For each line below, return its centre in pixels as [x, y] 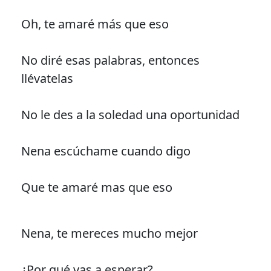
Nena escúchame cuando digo [106, 151]
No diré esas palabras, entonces [110, 60]
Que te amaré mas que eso [96, 187]
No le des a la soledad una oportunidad [130, 114]
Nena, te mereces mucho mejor [109, 233]
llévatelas [47, 78]
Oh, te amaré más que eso [95, 24]
